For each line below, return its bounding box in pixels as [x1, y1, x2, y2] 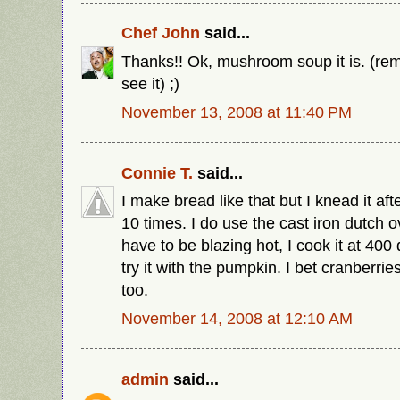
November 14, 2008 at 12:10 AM [121, 309, 353, 329]
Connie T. [121, 162, 193, 182]
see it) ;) [121, 74, 179, 94]
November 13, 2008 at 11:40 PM [121, 103, 352, 122]
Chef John [121, 23, 200, 43]
